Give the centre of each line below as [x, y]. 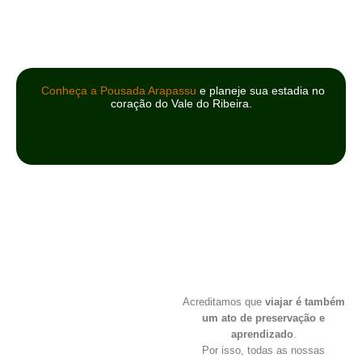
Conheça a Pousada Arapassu [118, 91]
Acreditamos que [223, 302]
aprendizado [262, 335]
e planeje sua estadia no [260, 91]
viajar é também [305, 302]
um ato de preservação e [263, 318]
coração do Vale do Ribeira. [181, 104]
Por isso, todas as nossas [263, 351]
